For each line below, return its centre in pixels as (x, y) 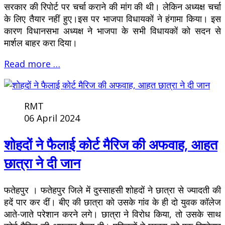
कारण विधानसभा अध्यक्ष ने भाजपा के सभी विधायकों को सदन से (113, 31)
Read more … (32, 64)
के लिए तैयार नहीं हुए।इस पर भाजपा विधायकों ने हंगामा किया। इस (113, 19)
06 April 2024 (52, 118)
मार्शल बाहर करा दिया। (41, 43)
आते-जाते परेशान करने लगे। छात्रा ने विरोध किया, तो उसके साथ (113, 214)
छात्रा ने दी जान (42, 163)
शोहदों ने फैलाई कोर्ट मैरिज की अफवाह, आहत (111, 145)
